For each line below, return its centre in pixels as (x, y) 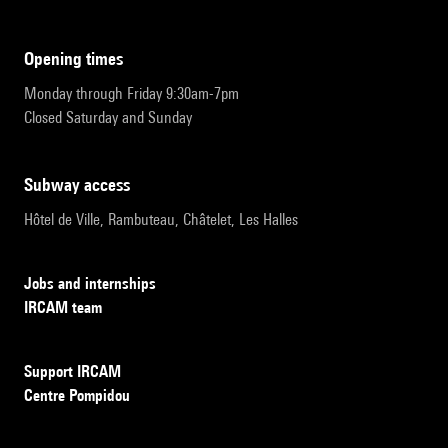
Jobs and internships (90, 284)
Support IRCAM (72, 372)
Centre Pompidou (77, 396)
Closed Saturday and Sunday (108, 118)
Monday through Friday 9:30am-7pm (131, 94)
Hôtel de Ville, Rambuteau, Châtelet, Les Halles (161, 220)
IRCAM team (63, 308)
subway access (81, 185)
